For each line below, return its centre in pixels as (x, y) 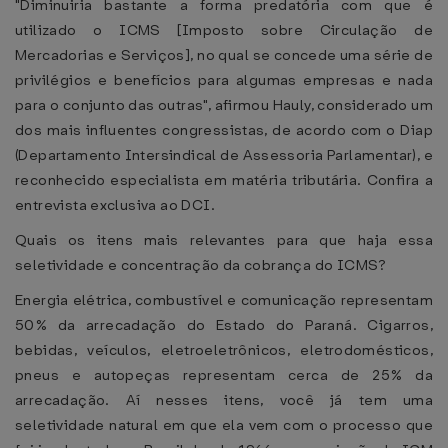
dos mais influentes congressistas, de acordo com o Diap (224, 130)
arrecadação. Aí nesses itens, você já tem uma (224, 400)
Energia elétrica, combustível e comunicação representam (224, 300)
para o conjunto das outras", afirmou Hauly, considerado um (224, 105)
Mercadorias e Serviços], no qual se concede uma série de (224, 55)
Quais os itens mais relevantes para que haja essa (224, 240)
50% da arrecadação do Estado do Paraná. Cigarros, (224, 325)
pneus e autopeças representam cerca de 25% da (224, 375)
